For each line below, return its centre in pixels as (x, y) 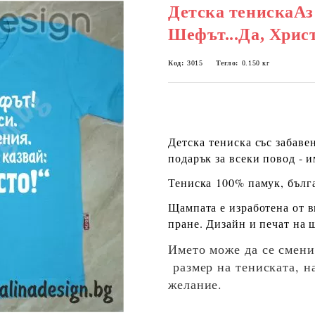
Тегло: (227, 63)
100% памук (249, 182)
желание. (195, 284)
